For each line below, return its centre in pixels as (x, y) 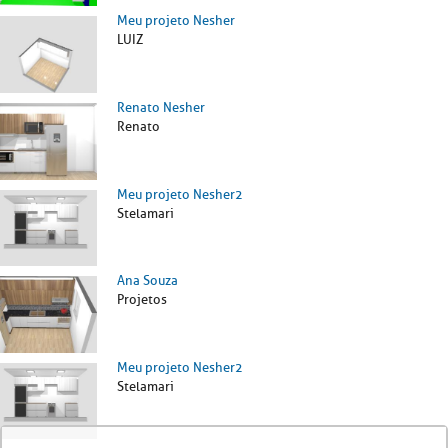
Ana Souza (147, 281)
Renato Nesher (161, 107)
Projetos (142, 300)
